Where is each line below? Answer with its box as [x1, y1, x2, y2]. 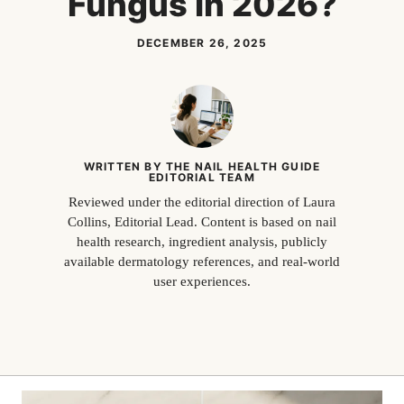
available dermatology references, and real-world [64, 254, 340, 270]
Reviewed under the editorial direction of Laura [69, 195, 335, 210]
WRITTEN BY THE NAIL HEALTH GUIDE [83, 160, 321, 174]
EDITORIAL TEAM [149, 170, 255, 185]
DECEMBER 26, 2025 [136, 36, 268, 50]
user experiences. [153, 274, 251, 289]
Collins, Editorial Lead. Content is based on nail [68, 215, 336, 230]
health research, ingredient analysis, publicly [77, 234, 327, 250]
